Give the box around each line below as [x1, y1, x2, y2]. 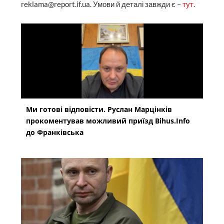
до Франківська [26, 127, 84, 137]
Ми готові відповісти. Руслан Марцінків [26, 104, 172, 114]
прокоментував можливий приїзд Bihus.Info [26, 115, 190, 125]
